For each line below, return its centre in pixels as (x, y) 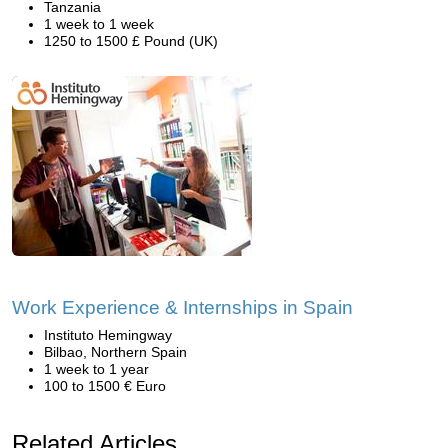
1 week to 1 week (99, 24)
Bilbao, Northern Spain (115, 352)
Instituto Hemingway (108, 335)
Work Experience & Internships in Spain (182, 307)
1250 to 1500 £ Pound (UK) (131, 41)
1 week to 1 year (96, 369)
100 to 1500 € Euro (105, 386)
